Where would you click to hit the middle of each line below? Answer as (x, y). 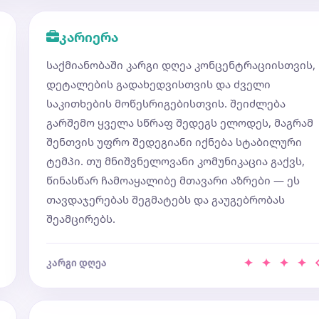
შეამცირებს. (81, 219)
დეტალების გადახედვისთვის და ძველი (158, 84)
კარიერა (89, 37)
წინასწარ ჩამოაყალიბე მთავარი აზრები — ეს (173, 180)
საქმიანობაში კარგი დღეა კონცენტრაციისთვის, (181, 65)
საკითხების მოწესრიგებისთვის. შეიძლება (166, 103)
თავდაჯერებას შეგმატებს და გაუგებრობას (166, 199)
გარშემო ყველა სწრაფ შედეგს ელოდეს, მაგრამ (180, 122)
